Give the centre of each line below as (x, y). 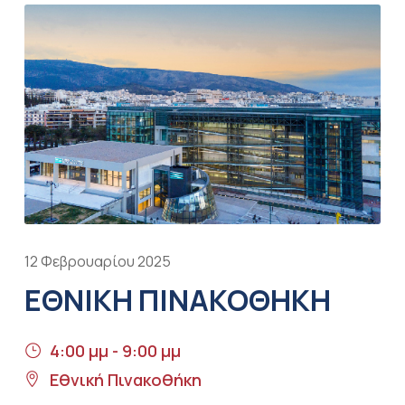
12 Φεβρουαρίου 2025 (97, 261)
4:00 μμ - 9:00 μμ (115, 350)
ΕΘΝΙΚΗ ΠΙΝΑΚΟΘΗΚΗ (177, 300)
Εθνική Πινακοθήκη (125, 379)
